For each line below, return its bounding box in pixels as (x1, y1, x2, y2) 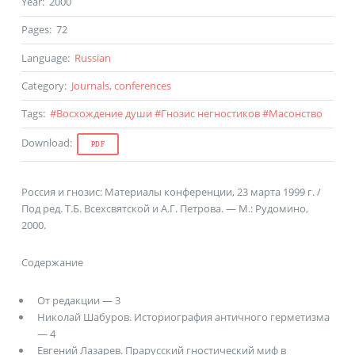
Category (21, 78, 64, 93)
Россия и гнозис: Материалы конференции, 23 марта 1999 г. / (21, 184, 321, 199)
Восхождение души (55, 106, 152, 121)
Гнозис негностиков (160, 106, 260, 121)
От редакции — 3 (36, 293, 120, 308)
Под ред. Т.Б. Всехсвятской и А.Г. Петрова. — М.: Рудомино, (21, 200, 308, 216)
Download (21, 136, 70, 151)
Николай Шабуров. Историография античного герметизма (36, 310, 330, 325)
